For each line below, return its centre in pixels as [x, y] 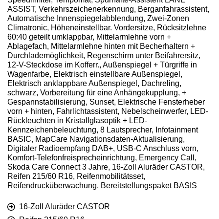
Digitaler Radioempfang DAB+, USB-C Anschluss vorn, [103, 149]
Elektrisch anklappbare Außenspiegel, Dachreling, [94, 84]
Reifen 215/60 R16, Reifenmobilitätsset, [76, 176]
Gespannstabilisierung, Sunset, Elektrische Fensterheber [106, 102]
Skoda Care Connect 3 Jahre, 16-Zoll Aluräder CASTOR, [106, 167]
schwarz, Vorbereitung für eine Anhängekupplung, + [97, 93]
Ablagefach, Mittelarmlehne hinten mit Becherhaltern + [101, 46]
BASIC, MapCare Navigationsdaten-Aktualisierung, [96, 139]
